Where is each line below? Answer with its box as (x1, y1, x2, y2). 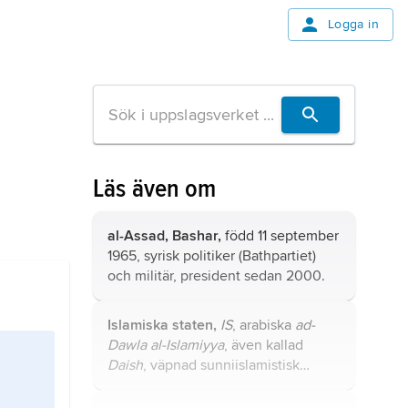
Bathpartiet (242, 247, 312, 265)
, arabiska (232, 316, 295, 334)
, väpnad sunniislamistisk (143, 356, 300, 374)
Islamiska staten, (107, 316, 217, 334)
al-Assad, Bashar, (107, 227, 221, 245)
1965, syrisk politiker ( (107, 247, 242, 265)
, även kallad (224, 336, 303, 354)
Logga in (327, 16, 379, 32)
